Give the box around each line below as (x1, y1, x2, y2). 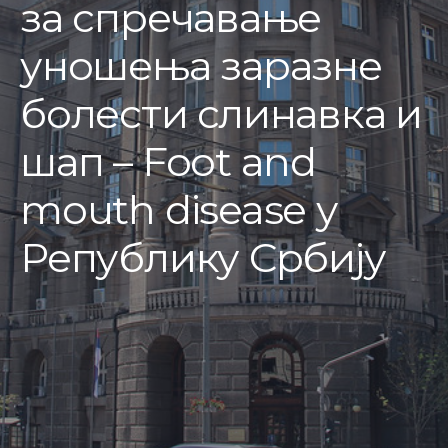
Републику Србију (20, 233, 386, 282)
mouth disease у (20, 185, 338, 234)
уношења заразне (20, 41, 382, 90)
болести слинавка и (20, 89, 423, 138)
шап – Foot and (20, 137, 317, 186)
